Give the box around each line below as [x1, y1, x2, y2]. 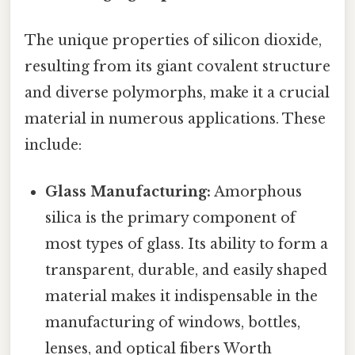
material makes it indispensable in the [45, 287, 319, 305]
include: [25, 136, 82, 154]
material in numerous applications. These [25, 109, 326, 128]
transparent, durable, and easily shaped [45, 261, 328, 279]
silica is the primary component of [45, 208, 296, 227]
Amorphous [211, 182, 303, 200]
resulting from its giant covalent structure [25, 57, 330, 75]
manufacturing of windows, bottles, [45, 313, 301, 331]
